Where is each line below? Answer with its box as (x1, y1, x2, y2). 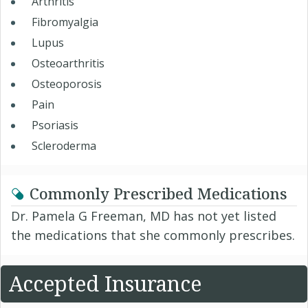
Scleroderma (32, 138, 96, 154)
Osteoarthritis (32, 56, 104, 71)
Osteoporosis (32, 76, 102, 92)
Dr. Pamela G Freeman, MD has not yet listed (11, 208, 276, 225)
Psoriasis (32, 118, 78, 133)
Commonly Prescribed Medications (30, 183, 287, 204)
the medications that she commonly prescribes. (11, 227, 295, 244)
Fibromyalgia (32, 14, 98, 30)
